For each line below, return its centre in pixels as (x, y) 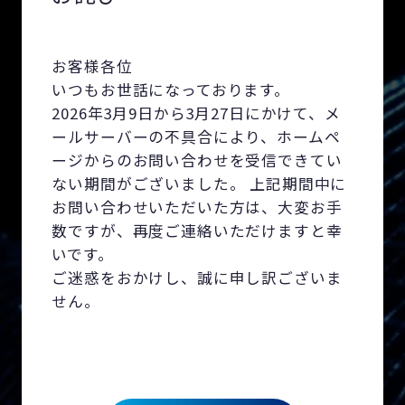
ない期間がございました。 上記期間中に (199, 183)
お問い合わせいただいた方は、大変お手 (197, 207)
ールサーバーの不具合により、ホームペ (196, 136)
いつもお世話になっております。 (171, 89)
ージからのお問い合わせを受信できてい (197, 160)
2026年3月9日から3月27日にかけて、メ (196, 113)
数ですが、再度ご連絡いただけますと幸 (197, 230)
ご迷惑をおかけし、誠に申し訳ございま (197, 277)
